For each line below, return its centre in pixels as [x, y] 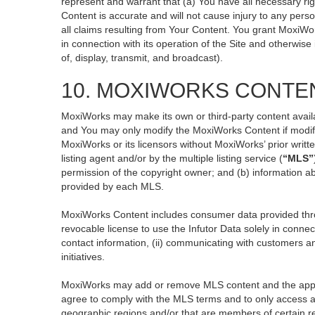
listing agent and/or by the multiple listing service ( [172, 158]
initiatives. [83, 257]
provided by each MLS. [112, 186]
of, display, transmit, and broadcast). [142, 58]
